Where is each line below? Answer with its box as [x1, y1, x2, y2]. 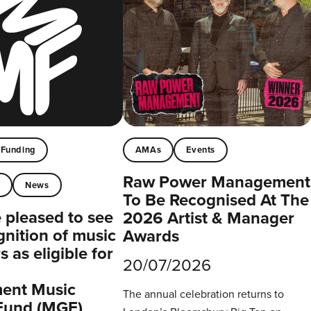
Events [186, 142, 216, 156]
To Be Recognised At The [122, 187, 309, 213]
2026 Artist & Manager [122, 205, 294, 231]
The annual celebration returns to [122, 286, 284, 303]
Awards [122, 224, 179, 249]
